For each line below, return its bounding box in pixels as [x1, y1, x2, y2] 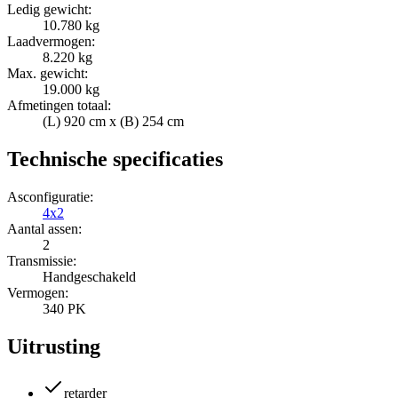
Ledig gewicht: [7, 2, 92, 18]
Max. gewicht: [7, 66, 88, 82]
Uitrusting [7, 334, 100, 358]
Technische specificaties [7, 147, 223, 171]
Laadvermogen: [7, 34, 95, 50]
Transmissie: [7, 253, 76, 269]
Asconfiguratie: [7, 189, 93, 205]
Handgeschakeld [43, 269, 136, 285]
